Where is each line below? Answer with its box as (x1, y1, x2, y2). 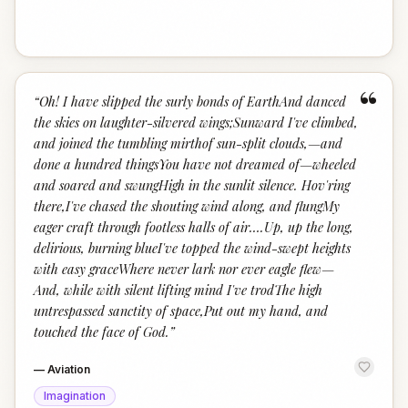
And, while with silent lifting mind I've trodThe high (34, 280, 322, 299)
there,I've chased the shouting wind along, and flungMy (34, 197, 340, 215)
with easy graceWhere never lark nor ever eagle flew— (34, 260, 334, 278)
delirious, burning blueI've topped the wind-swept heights (34, 239, 351, 257)
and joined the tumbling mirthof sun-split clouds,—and (34, 134, 342, 152)
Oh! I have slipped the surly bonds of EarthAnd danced (39, 92, 346, 110)
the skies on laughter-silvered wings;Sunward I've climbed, (34, 113, 358, 131)
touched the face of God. (34, 322, 169, 341)
